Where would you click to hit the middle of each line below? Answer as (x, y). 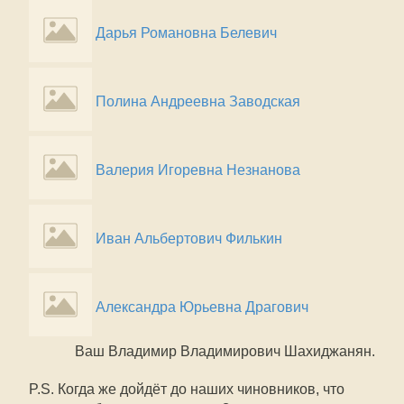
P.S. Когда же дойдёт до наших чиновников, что (187, 389)
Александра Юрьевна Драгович (202, 307)
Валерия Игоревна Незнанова (198, 170)
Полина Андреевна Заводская (198, 101)
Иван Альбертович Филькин (189, 239)
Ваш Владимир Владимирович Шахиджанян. (225, 351)
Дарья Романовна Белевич (186, 33)
